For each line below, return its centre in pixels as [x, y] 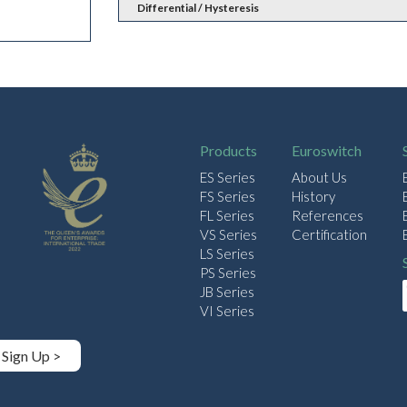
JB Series [227, 292]
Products [228, 151]
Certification [330, 235]
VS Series [228, 235]
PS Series [228, 273]
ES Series [227, 178]
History [314, 197]
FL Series [227, 216]
